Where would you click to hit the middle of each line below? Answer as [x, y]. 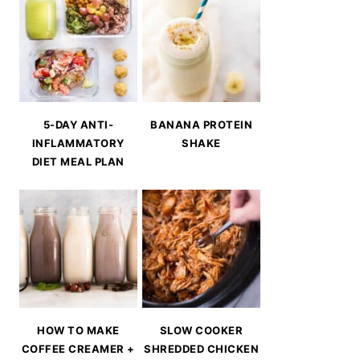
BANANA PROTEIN [202, 124]
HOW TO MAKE [78, 331]
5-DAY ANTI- [78, 124]
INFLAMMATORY [78, 143]
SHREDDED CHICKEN [202, 349]
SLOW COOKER [201, 331]
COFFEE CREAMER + [78, 349]
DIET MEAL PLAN [78, 161]
